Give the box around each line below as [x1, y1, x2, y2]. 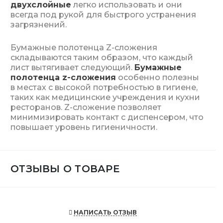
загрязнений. [10, 20, 67, 29]
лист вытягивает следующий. [10, 63, 134, 72]
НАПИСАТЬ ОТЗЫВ [73, 208, 137, 216]
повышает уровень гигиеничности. [10, 122, 157, 132]
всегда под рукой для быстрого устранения [10, 10, 196, 19]
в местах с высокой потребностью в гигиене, [10, 83, 198, 92]
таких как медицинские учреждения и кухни [10, 93, 200, 102]
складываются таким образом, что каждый [10, 53, 193, 62]
